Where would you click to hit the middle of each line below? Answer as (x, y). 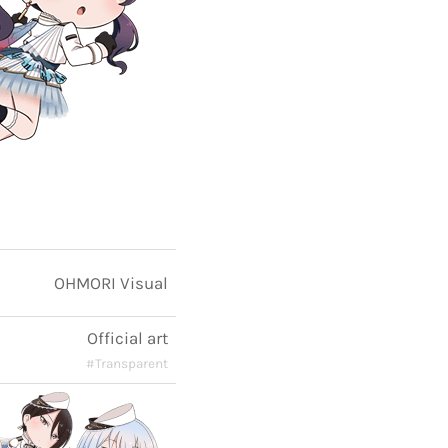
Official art (127, 338)
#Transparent (127, 363)
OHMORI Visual (111, 283)
